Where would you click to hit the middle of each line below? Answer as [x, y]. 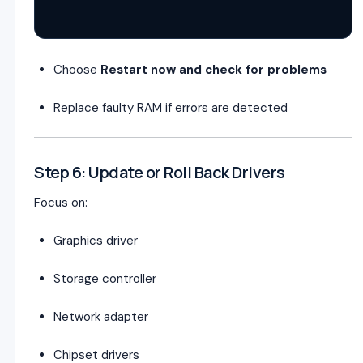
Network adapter [101, 317]
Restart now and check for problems [214, 70]
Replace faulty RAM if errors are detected [171, 108]
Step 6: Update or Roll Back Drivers [160, 172]
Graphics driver [96, 241]
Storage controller [105, 279]
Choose [77, 70]
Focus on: [61, 203]
